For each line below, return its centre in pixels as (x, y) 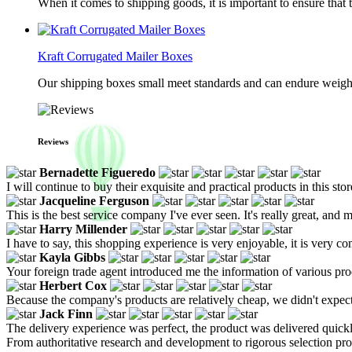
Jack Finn (66, 313)
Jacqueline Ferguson (94, 200)
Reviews (53, 141)
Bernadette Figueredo (97, 172)
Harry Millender (83, 229)
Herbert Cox (73, 285)
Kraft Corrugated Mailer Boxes (115, 56)
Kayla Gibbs (72, 257)
